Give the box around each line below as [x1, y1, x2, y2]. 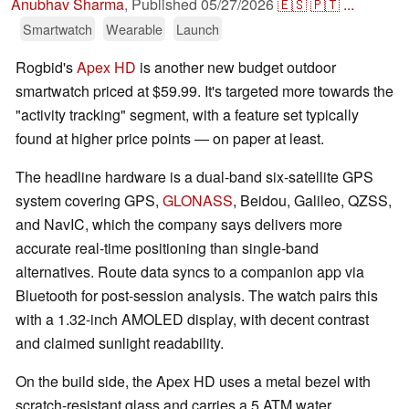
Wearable [106, 19, 163, 39]
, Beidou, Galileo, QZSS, [233, 190, 392, 212]
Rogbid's [16, 57, 77, 79]
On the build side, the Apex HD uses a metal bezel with [16, 371, 371, 393]
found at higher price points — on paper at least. [16, 128, 324, 150]
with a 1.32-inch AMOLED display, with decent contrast [16, 309, 369, 330]
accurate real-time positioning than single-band [16, 237, 319, 259]
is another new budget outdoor [136, 57, 336, 79]
